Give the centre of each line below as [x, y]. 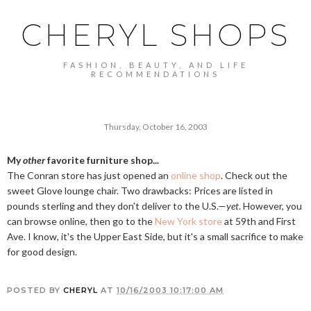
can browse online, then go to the [81, 221]
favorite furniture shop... [102, 160]
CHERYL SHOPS [155, 35]
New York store [188, 221]
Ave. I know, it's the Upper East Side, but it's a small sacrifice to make [155, 236]
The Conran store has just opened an [89, 175]
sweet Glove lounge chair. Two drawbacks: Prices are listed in [140, 191]
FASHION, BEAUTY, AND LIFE [155, 65]
